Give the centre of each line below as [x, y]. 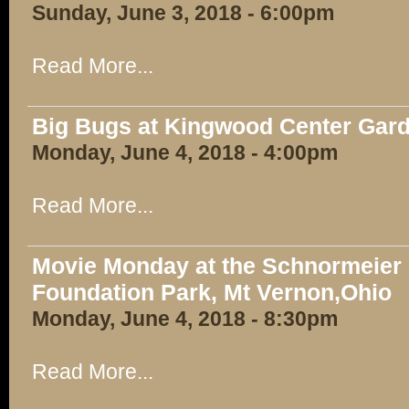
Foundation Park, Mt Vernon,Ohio [212, 292]
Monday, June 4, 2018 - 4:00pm [185, 152]
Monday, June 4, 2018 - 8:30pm [185, 319]
